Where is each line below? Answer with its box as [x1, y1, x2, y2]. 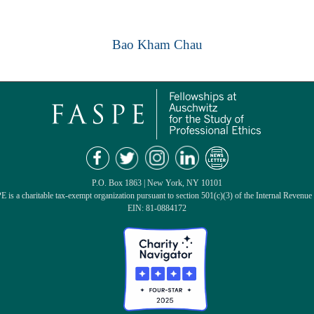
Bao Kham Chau [111, 37, 203, 53]
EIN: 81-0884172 [128, 203, 186, 214]
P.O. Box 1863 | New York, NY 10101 [92, 178, 222, 189]
